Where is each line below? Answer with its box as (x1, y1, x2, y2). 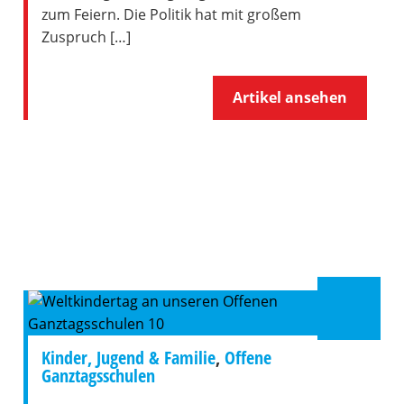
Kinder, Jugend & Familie (41, 345, 216, 370)
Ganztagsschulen (41, 363, 155, 388)
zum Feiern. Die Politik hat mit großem (41, 5, 301, 24)
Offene (224, 345, 271, 370)
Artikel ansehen (233, 87, 348, 107)
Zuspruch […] (41, 27, 131, 47)
